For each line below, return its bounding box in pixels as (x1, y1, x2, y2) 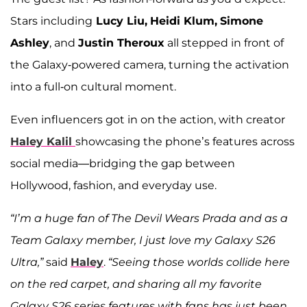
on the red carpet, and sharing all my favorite (10, 278, 262, 291)
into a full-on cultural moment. (10, 80, 176, 94)
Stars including (10, 14, 93, 28)
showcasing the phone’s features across (75, 135, 295, 149)
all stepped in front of (164, 36, 284, 50)
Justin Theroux (78, 36, 164, 50)
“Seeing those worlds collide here (106, 256, 290, 269)
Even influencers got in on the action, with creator (10, 113, 285, 127)
